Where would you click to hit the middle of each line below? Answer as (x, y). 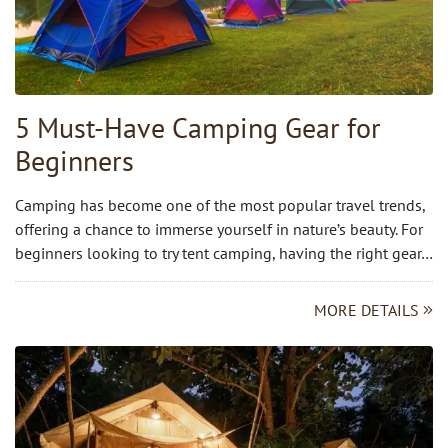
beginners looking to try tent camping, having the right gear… (224, 252)
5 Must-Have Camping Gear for (198, 127)
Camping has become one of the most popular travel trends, (220, 204)
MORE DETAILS (368, 309)
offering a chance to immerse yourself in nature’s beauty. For (219, 228)
